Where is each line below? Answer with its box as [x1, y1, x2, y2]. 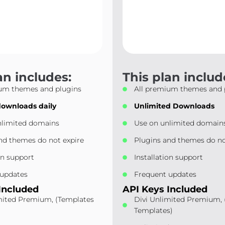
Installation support [134, 153, 203, 162]
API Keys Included [123, 184, 207, 195]
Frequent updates [134, 170, 197, 179]
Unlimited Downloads [134, 101, 215, 110]
